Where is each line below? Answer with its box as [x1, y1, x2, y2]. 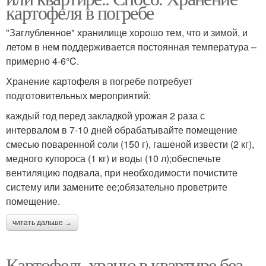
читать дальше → [12, 218, 72, 227]
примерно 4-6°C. [6, 54, 79, 68]
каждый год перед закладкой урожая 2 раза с [6, 109, 205, 123]
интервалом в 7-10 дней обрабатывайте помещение [6, 123, 237, 137]
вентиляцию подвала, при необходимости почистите [6, 166, 237, 180]
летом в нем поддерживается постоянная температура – [6, 40, 256, 54]
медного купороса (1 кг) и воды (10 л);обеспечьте [6, 151, 221, 166]
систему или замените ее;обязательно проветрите [6, 180, 227, 194]
